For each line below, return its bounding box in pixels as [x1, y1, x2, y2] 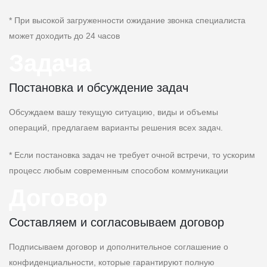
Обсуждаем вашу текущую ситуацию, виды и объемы [9, 107, 218, 117]
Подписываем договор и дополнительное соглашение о [9, 242, 228, 252]
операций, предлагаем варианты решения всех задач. [9, 123, 223, 133]
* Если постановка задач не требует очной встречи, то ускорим [9, 150, 255, 160]
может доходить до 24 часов [9, 31, 120, 41]
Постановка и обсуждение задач [9, 81, 188, 95]
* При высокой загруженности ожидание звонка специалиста [9, 15, 246, 26]
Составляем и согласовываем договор [9, 216, 224, 229]
